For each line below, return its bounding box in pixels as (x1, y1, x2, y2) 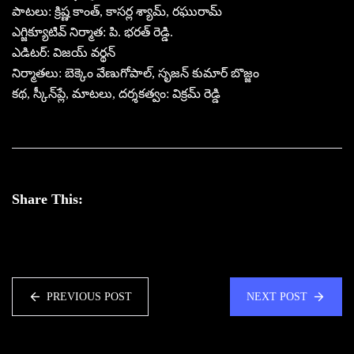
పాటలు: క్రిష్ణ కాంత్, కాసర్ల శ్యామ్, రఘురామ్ (12, 4, 222, 18)
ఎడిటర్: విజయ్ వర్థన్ (12, 45, 115, 59)
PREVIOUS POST (47, 290, 132, 303)
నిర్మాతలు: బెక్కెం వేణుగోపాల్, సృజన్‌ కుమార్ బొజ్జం (12, 66, 259, 80)
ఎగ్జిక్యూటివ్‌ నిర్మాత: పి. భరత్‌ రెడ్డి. (12, 24, 173, 39)
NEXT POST (247, 290, 307, 303)
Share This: (12, 190, 83, 207)
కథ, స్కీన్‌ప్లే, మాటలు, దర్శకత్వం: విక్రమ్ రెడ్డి (12, 86, 220, 100)
